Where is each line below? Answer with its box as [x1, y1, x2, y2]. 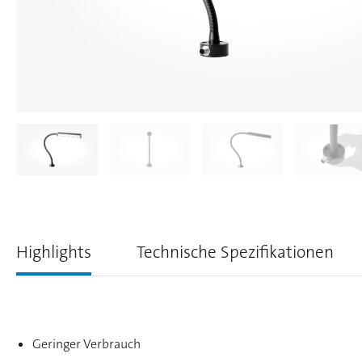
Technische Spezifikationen [137, 241, 334, 263]
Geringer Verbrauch [32, 335, 141, 352]
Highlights [16, 241, 91, 263]
